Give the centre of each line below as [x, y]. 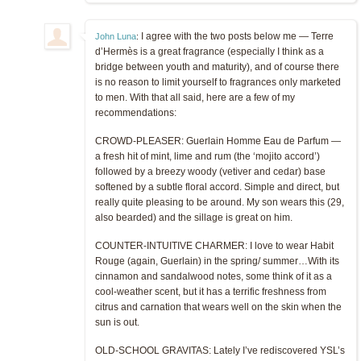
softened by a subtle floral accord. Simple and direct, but [217, 187]
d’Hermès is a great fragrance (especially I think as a [210, 51]
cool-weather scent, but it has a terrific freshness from [211, 291]
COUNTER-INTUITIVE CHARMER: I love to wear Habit [214, 245]
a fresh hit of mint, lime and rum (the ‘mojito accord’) [207, 156]
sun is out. [117, 322]
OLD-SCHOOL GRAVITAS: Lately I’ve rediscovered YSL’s [220, 350]
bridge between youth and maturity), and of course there [217, 66]
